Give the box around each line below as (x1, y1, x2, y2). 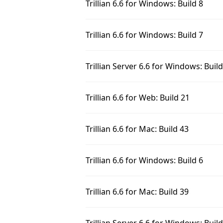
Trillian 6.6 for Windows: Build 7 (86, 29, 203, 40)
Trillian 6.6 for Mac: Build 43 (86, 123, 189, 134)
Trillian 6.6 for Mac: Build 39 (86, 186, 189, 197)
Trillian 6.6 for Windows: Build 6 (86, 155, 203, 166)
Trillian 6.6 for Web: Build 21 (86, 92, 190, 103)
